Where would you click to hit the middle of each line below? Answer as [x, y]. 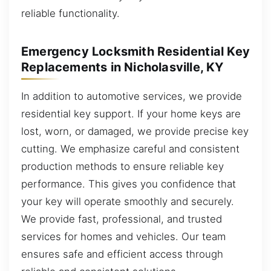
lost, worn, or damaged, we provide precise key [135, 131]
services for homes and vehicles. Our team [123, 236]
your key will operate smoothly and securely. [128, 201]
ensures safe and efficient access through [122, 254]
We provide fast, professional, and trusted [122, 219]
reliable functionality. [70, 13]
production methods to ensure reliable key [122, 166]
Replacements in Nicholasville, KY [122, 67]
